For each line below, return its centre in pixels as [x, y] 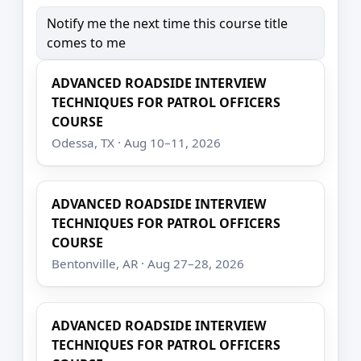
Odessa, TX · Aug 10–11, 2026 [137, 142]
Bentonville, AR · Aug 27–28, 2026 [148, 264]
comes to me [86, 42]
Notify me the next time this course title [167, 23]
